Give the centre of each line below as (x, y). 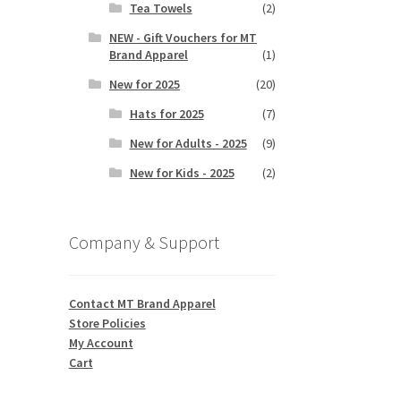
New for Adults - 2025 (188, 144)
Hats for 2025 (166, 114)
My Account (101, 342)
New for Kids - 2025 (182, 173)
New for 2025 (144, 85)
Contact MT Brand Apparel (142, 303)
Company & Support (144, 243)
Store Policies (107, 323)
